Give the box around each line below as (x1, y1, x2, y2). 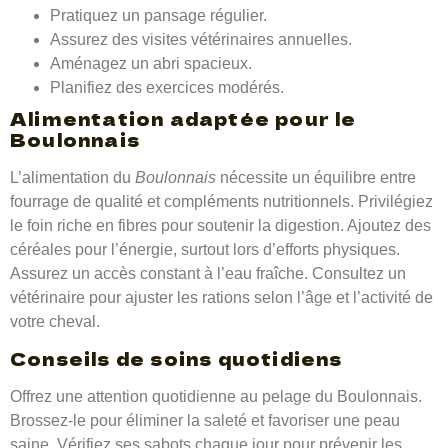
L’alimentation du (10, 168, 135, 186)
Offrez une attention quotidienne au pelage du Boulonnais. (10, 387, 422, 405)
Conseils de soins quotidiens (10, 345, 343, 371)
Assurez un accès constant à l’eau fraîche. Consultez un (10, 264, 406, 282)
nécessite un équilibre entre (216, 168, 416, 186)
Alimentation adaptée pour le (10, 105, 357, 131)
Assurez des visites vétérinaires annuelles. (50, 30, 352, 48)
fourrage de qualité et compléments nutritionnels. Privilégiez (10, 192, 433, 210)
